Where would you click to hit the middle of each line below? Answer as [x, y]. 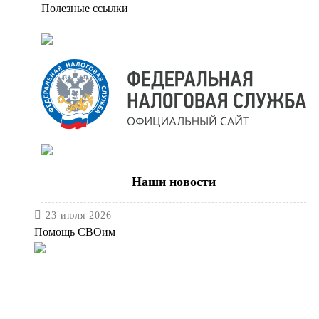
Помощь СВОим [75, 232]
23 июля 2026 [79, 216]
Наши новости [174, 182]
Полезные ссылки [85, 8]
